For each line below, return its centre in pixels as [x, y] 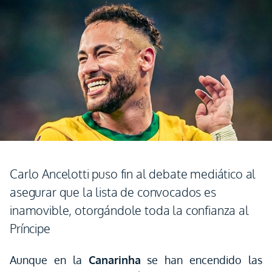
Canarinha [114, 260]
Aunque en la [49, 260]
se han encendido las [202, 260]
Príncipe [30, 228]
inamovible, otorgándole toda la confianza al [129, 210]
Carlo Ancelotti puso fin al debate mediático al [133, 174]
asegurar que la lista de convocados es [113, 192]
